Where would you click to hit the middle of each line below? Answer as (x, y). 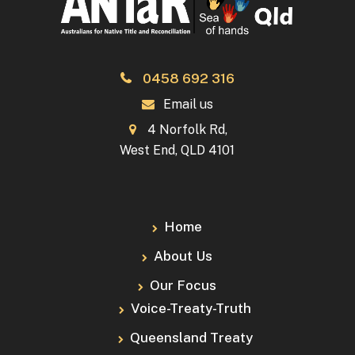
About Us (183, 256)
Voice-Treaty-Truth (191, 308)
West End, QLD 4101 (177, 150)
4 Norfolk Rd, (186, 129)
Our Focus (183, 285)
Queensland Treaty (191, 337)
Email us (188, 104)
